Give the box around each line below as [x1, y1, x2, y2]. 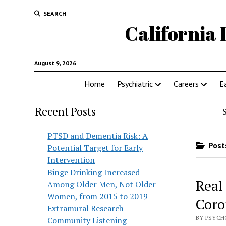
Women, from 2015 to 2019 [47, 191, 148, 202]
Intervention [47, 154, 95, 165]
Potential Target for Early [47, 142, 143, 153]
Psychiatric [117, 79, 153, 89]
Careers [173, 79, 199, 89]
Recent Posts [35, 104, 96, 119]
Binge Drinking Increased [47, 166, 140, 178]
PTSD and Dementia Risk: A [47, 130, 148, 141]
